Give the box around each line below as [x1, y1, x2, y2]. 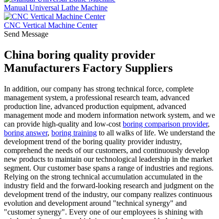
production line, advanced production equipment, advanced [4, 102, 186, 110]
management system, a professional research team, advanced [4, 93, 190, 102]
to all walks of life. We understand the [97, 128, 215, 137]
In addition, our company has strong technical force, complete [4, 84, 194, 93]
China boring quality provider [4, 48, 155, 61]
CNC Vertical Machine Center [4, 21, 97, 29]
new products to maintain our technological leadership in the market [4, 154, 212, 163]
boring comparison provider [123, 119, 208, 128]
